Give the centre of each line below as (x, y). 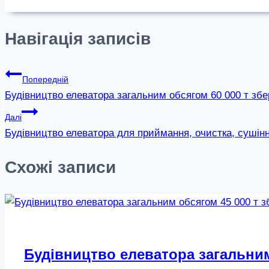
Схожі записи (60, 167)
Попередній (45, 79)
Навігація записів (78, 38)
